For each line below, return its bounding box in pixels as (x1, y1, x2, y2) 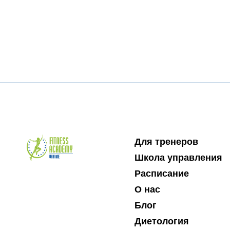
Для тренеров (134, 137, 198, 147)
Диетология (134, 216, 189, 226)
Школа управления (134, 152, 222, 163)
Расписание (134, 168, 189, 179)
